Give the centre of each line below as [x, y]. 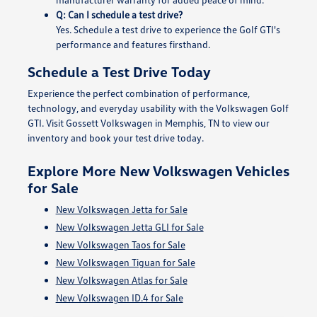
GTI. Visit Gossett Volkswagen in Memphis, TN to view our [148, 122]
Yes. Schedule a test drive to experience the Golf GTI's [168, 29]
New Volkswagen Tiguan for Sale [125, 262]
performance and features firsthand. [133, 44]
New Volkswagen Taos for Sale [120, 244]
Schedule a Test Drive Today [119, 71]
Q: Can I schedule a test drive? [119, 14]
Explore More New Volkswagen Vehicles [158, 170]
